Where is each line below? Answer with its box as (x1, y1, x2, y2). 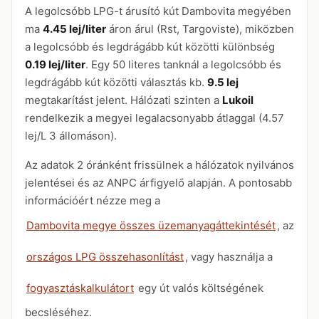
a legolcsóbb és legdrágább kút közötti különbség (25, 40, 275, 53)
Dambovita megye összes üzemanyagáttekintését (26, 218, 276, 232)
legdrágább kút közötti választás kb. (25, 75, 207, 89)
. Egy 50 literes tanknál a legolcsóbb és (85, 58, 281, 71)
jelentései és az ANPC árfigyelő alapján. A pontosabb (25, 176, 292, 189)
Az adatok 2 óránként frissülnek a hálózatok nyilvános (25, 158, 294, 172)
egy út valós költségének (135, 281, 263, 295)
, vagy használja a (185, 249, 273, 263)
